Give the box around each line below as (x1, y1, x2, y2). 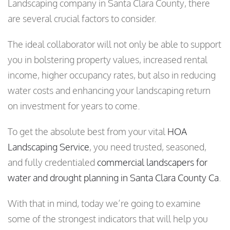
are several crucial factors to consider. (8, 13, 157, 25)
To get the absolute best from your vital (8, 126, 167, 138)
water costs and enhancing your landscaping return (8, 85, 210, 97)
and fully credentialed (8, 157, 97, 168)
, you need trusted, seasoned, (89, 141, 206, 153)
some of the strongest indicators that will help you (8, 213, 208, 225)
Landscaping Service (8, 141, 89, 153)
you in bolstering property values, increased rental (8, 54, 207, 66)
